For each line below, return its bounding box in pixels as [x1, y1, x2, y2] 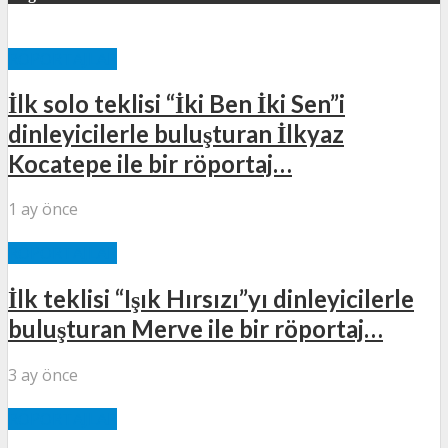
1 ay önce [8, 198, 78, 221]
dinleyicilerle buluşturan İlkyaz [8, 119, 344, 149]
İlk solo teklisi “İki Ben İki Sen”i [8, 89, 345, 119]
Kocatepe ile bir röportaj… [8, 149, 292, 179]
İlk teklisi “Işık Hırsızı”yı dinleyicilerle [8, 284, 414, 314]
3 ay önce [8, 364, 78, 387]
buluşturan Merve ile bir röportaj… [8, 314, 383, 344]
